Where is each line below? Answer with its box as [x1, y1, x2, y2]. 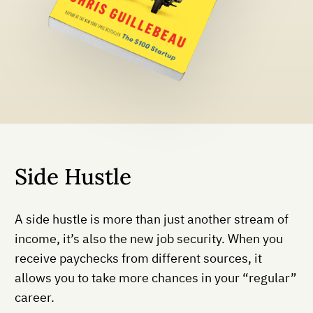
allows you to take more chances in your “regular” [15, 270, 297, 286]
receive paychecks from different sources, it [15, 250, 262, 267]
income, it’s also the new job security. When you [15, 231, 283, 247]
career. [15, 289, 54, 306]
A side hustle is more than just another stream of [15, 211, 289, 228]
